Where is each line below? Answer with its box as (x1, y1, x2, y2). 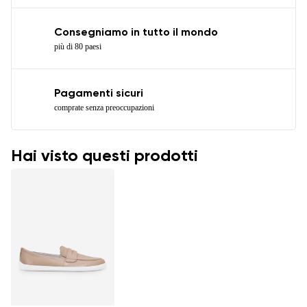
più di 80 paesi (54, 41, 101, 51)
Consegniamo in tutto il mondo (54, 27, 218, 38)
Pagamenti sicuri (54, 88, 143, 99)
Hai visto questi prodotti (11, 147, 198, 164)
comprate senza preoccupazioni (54, 102, 154, 112)
